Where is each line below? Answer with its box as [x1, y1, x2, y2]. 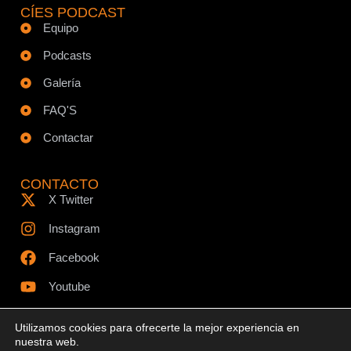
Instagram [49, 221, 100, 235]
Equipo [42, 20, 78, 34]
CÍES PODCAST [20, 4, 125, 20]
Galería [42, 75, 81, 89]
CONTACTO [20, 175, 99, 192]
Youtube [49, 279, 90, 293]
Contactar [42, 130, 93, 144]
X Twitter [49, 192, 93, 206]
